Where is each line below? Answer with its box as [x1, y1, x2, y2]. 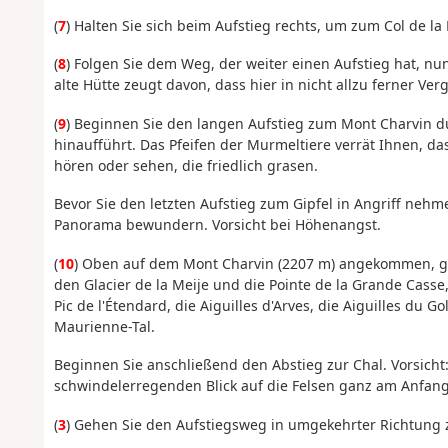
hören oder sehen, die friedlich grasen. [53, 155, 318, 175]
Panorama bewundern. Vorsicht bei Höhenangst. [53, 215, 381, 235]
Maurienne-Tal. [53, 316, 155, 336]
